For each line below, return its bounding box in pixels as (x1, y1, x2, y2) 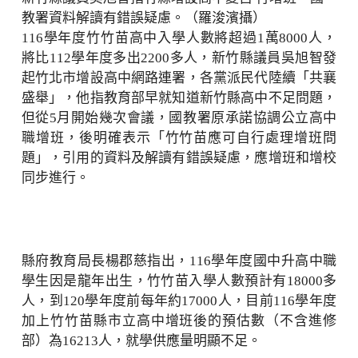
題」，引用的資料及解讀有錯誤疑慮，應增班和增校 (21, 150, 337, 165)
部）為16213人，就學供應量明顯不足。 (21, 333, 261, 348)
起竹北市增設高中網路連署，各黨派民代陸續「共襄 (21, 70, 337, 86)
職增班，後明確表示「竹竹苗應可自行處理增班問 (21, 130, 337, 145)
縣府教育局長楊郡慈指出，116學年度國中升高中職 (21, 253, 337, 268)
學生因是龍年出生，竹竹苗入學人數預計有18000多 (21, 273, 337, 288)
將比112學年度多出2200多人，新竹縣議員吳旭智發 (21, 50, 337, 66)
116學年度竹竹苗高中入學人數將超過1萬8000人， (21, 30, 337, 46)
